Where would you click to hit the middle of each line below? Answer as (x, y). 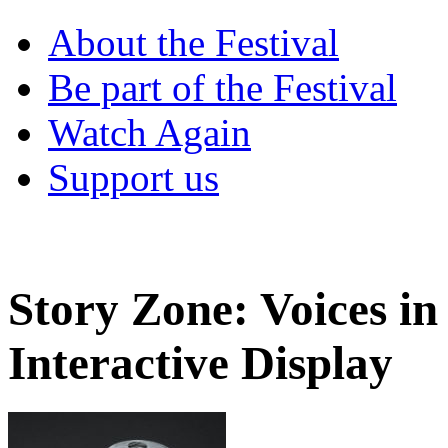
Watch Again (149, 132)
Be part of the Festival (222, 87)
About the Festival (193, 42)
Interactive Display (200, 363)
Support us (133, 177)
